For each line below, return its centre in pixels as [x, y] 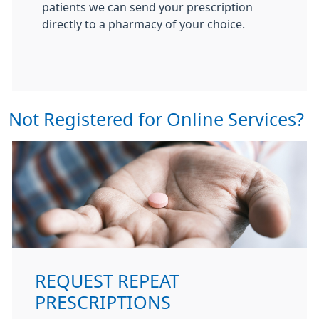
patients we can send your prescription [147, 7]
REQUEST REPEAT [107, 281]
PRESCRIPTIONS [103, 303]
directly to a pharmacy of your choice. [145, 24]
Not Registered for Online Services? [156, 120]
